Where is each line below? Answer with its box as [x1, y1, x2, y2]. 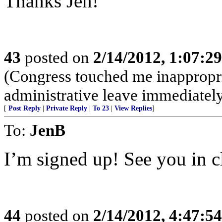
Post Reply [8, 105, 41, 112]
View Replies [114, 105, 152, 112]
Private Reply [46, 105, 87, 112]
